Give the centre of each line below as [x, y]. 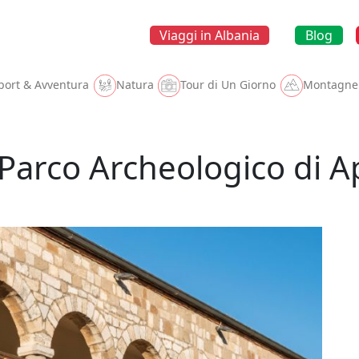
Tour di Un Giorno [228, 85]
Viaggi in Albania [210, 35]
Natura [135, 85]
